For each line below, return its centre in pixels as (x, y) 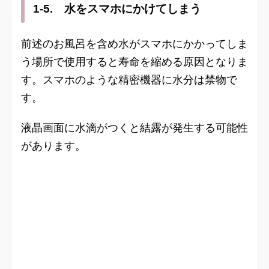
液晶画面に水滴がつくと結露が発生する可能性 (134, 128)
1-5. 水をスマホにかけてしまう (117, 9)
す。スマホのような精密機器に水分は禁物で (129, 80)
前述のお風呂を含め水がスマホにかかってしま (134, 44)
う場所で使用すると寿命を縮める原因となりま (134, 62)
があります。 (53, 146)
